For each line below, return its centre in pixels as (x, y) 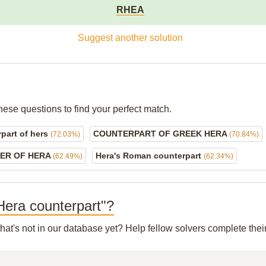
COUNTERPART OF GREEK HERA (161, 134)
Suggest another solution (130, 38)
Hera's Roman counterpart (150, 156)
